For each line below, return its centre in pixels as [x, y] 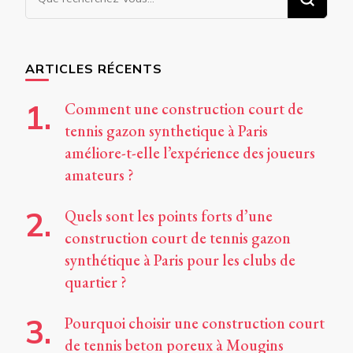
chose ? [49, 57]
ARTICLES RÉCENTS [94, 69]
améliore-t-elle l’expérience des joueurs [190, 153]
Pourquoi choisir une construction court [195, 323]
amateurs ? [99, 175]
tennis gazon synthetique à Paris [166, 131]
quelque [52, 35]
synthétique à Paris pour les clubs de [180, 260]
